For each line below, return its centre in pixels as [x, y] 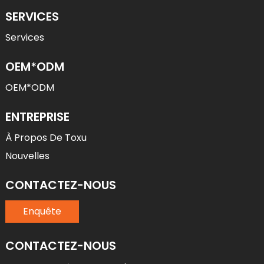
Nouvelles [27, 156]
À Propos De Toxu [46, 138]
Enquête [42, 212]
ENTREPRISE [37, 117]
